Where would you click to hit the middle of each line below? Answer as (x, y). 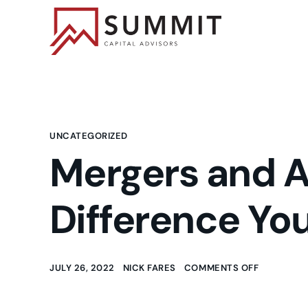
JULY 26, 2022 (82, 267)
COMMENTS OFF (221, 267)
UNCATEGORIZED (89, 135)
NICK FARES (149, 267)
